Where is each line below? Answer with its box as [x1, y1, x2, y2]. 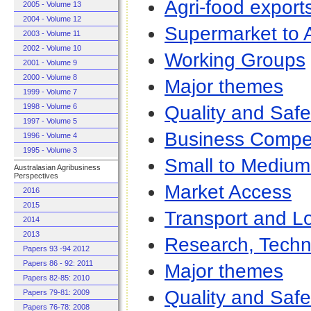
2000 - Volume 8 [23, 73, 77, 81]
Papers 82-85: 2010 [23, 274, 90, 282]
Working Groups [165, 49, 305, 71]
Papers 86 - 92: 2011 [23, 259, 93, 267]
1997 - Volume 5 [23, 117, 77, 125]
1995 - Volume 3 [23, 146, 77, 154]
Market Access [165, 180, 292, 203]
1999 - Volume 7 [23, 87, 77, 96]
